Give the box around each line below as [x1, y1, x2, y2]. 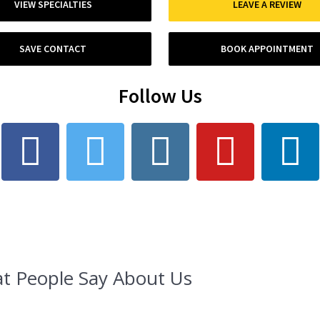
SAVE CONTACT [19, 42, 86, 56]
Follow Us [118, 82, 202, 109]
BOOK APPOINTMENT [221, 42, 314, 56]
